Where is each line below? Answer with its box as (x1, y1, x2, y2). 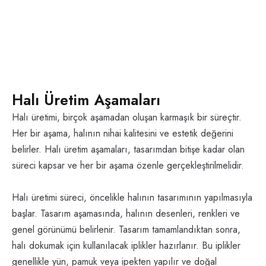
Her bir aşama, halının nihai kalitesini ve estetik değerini (12, 126, 233, 141)
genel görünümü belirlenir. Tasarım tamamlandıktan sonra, (12, 223, 240, 237)
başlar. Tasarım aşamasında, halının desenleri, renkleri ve (12, 207, 240, 221)
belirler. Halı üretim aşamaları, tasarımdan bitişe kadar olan (12, 142, 245, 157)
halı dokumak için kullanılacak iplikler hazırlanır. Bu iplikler (12, 239, 240, 253)
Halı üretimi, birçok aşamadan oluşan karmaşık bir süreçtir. (12, 110, 242, 125)
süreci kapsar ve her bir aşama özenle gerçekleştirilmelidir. (12, 159, 244, 173)
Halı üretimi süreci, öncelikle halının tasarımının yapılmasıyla (12, 191, 252, 205)
